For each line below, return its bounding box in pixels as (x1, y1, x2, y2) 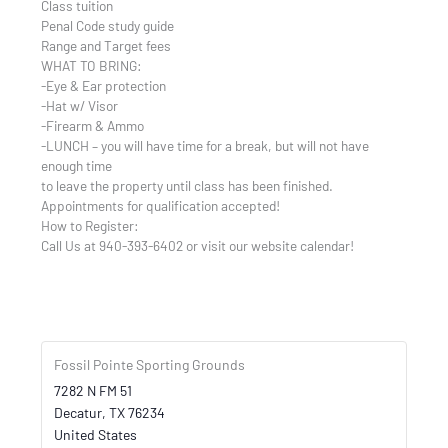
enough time (41, 156, 113, 174)
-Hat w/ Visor (41, 96, 119, 114)
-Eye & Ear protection (41, 76, 167, 94)
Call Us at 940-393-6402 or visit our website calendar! (41, 236, 355, 254)
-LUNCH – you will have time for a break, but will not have (41, 136, 370, 154)
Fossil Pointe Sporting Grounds (54, 356, 246, 374)
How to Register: (41, 216, 140, 234)
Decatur (54, 404, 103, 422)
